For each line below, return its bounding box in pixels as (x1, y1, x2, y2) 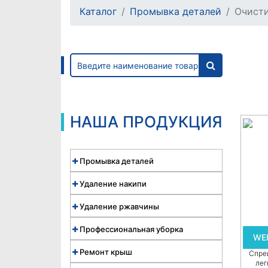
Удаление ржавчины (80, 202, 159, 211)
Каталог (80, 5, 117, 17)
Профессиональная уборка (80, 224, 183, 234)
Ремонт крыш (80, 247, 132, 257)
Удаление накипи (80, 179, 147, 188)
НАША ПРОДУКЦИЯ (70, 112, 223, 131)
